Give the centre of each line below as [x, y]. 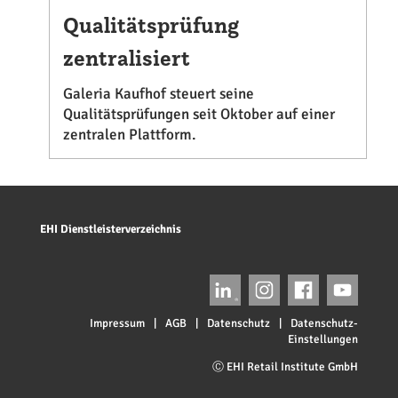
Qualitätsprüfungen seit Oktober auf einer [199, 115]
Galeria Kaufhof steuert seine [158, 94]
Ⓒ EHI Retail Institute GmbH [286, 366]
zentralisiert [126, 59]
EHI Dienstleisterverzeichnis [110, 230]
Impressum [118, 323]
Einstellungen [323, 339]
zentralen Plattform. [129, 135]
